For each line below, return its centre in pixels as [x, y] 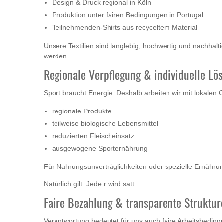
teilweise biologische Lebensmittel [105, 124]
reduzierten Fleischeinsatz [93, 136]
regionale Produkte [82, 111]
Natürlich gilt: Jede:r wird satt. [90, 184]
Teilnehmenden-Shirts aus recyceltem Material [125, 28]
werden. [56, 56]
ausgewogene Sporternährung [100, 148]
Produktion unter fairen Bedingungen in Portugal [128, 15]
